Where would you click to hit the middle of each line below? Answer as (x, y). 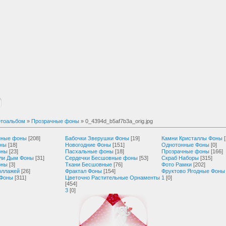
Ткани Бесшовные (89, 164)
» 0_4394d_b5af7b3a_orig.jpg (116, 121)
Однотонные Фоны (185, 145)
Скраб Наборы (180, 158)
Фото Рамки (177, 164)
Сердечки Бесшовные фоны (101, 158)
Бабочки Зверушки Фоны (97, 138)
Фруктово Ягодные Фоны (193, 171)
